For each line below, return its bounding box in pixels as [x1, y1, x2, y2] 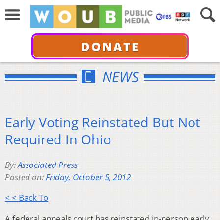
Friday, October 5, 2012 [46, 171, 131, 183]
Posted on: [5, 171, 46, 183]
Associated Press [18, 159, 78, 171]
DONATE [81, 38, 139, 55]
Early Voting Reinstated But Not [5, 112, 200, 131]
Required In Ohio [5, 130, 111, 148]
